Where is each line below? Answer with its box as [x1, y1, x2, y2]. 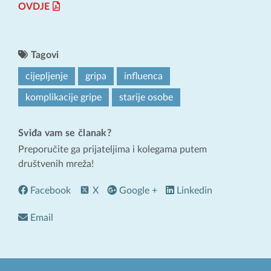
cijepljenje [25, 71, 68, 82]
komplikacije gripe [25, 93, 102, 103]
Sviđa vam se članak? [18, 128, 111, 139]
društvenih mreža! [18, 159, 94, 169]
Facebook [28, 185, 71, 195]
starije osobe [119, 93, 173, 103]
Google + [117, 185, 157, 195]
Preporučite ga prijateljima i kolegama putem [18, 145, 207, 155]
